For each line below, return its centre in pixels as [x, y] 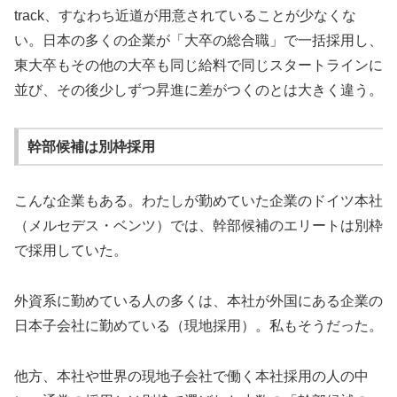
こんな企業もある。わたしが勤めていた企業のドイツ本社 [198, 201]
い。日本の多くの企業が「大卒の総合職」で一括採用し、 [198, 40]
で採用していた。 [71, 251]
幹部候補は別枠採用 [91, 146]
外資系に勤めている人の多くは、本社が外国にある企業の [198, 301]
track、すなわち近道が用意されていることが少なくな [185, 15]
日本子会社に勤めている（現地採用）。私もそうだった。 [198, 326]
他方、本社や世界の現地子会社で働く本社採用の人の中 [191, 376]
